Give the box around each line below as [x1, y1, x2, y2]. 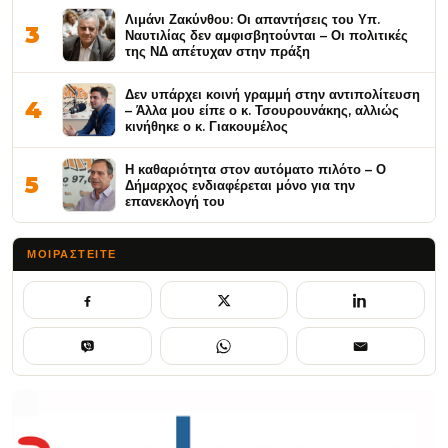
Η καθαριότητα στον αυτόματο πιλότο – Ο [125, 161, 386, 177]
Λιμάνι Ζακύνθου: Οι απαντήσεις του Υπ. [125, 11, 380, 27]
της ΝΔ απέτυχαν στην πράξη [125, 43, 310, 59]
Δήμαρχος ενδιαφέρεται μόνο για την [125, 177, 355, 193]
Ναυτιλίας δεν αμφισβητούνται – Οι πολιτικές [125, 27, 408, 43]
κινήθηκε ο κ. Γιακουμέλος [125, 118, 288, 134]
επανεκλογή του [125, 193, 225, 209]
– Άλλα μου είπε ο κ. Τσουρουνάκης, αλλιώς [125, 102, 399, 118]
